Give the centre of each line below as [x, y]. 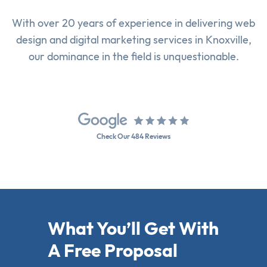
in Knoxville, [222, 40]
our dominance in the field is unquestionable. [133, 57]
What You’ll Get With [133, 229]
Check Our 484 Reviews [133, 136]
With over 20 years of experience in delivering [123, 23]
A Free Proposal [113, 251]
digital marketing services [131, 40]
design [31, 40]
